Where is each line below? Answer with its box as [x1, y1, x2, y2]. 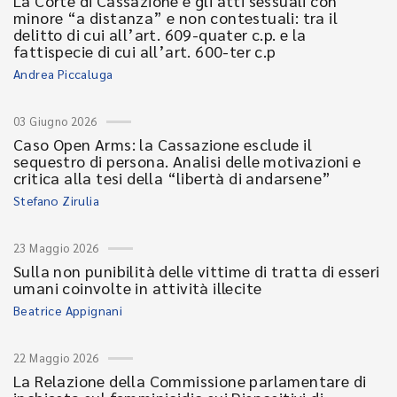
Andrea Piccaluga [13, 66, 113, 82]
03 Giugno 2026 [13, 113, 97, 128]
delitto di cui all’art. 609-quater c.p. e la [13, 24, 307, 44]
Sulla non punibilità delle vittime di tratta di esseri [13, 261, 380, 281]
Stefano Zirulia [13, 192, 99, 208]
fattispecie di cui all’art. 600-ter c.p [13, 41, 276, 61]
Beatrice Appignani [13, 302, 123, 318]
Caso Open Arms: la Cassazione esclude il [13, 134, 312, 154]
